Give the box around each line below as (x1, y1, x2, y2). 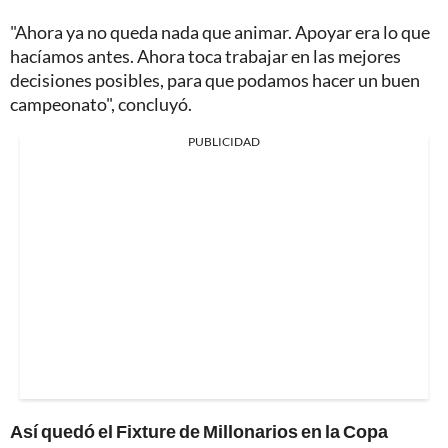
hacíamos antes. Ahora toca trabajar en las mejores (10, 44, 401, 67)
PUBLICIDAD (188, 133, 260, 149)
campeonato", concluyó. (10, 92, 192, 115)
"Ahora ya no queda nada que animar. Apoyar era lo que (10, 20, 430, 43)
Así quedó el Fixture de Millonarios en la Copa (10, 419, 388, 442)
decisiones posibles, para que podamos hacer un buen (10, 68, 420, 91)
